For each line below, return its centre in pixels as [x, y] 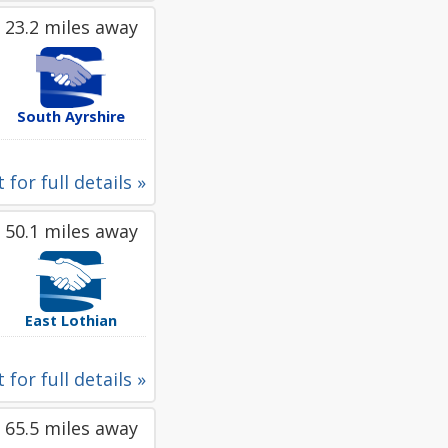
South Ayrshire [71, 116]
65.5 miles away [71, 428]
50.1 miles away [71, 231]
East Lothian [71, 320]
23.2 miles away [71, 27]
